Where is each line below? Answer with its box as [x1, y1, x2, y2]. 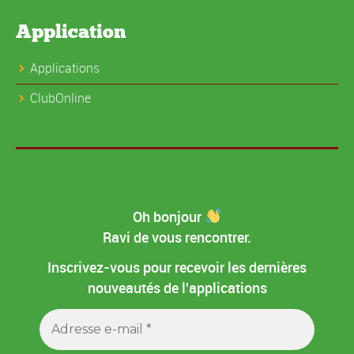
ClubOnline [30, 88, 91, 107]
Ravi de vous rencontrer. [103, 227, 251, 247]
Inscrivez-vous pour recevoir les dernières [47, 258, 307, 277]
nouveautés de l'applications [87, 278, 267, 298]
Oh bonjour [133, 206, 205, 226]
